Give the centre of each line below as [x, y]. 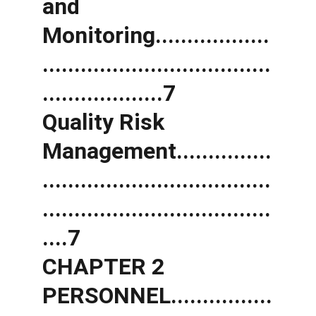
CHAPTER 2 [106, 267]
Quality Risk [106, 122]
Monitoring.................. [156, 35]
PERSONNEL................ [157, 296]
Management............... [157, 151]
